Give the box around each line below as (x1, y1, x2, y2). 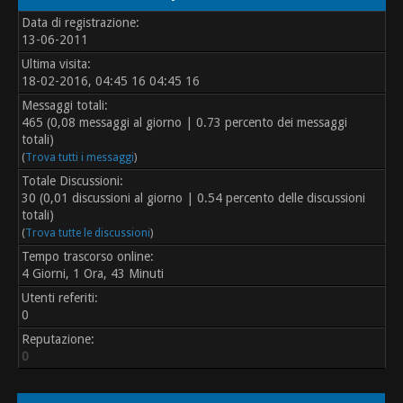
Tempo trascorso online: (22, 249, 155, 264)
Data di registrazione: (22, 15, 140, 31)
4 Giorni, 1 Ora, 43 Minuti (22, 266, 165, 282)
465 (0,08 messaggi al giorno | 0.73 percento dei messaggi (22, 115, 348, 130)
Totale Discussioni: (22, 174, 124, 189)
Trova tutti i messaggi (25, 151, 135, 165)
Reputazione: (22, 332, 95, 347)
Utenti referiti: (22, 291, 99, 306)
